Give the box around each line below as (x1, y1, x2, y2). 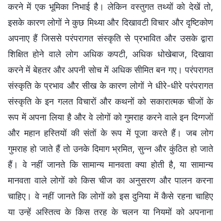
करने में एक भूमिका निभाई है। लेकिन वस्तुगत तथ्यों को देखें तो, (8, 1, 213, 12)
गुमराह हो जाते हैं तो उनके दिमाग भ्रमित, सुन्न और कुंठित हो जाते (8, 144, 213, 154)
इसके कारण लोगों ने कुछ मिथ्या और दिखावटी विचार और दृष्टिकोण (8, 17, 213, 28)
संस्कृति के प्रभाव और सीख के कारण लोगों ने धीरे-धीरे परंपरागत (8, 80, 213, 91)
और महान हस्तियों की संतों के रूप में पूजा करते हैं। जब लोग (8, 128, 213, 139)
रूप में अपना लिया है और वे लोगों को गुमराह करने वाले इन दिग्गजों (8, 112, 213, 123)
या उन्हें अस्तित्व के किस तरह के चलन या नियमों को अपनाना (8, 207, 213, 218)
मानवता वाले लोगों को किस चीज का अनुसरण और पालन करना (8, 175, 213, 186)
